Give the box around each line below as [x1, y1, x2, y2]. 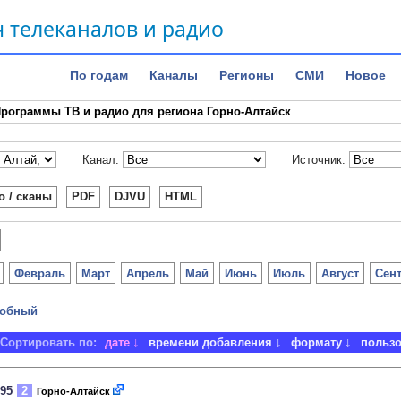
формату [290, 336, 342, 349]
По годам [70, 68, 128, 82]
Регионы [219, 68, 274, 82]
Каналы [149, 68, 198, 82]
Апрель [126, 267, 169, 280]
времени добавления [148, 336, 272, 349]
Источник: [292, 152, 346, 166]
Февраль [14, 267, 65, 280]
